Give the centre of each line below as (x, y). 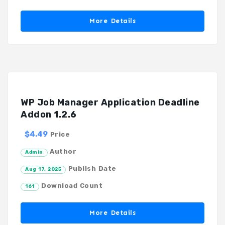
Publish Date (91, 168)
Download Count (71, 185)
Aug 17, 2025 (43, 169)
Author (62, 151)
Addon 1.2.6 (49, 114)
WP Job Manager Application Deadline (110, 102)
